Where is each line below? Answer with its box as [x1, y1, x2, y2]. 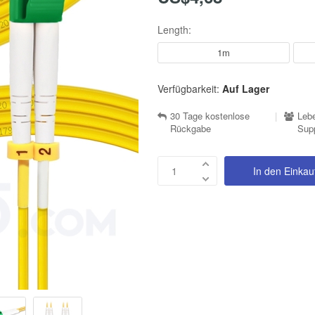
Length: [157, 22, 191, 37]
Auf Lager [222, 81, 269, 96]
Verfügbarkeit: [157, 81, 219, 96]
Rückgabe [170, 121, 211, 135]
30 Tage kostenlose [170, 108, 250, 122]
